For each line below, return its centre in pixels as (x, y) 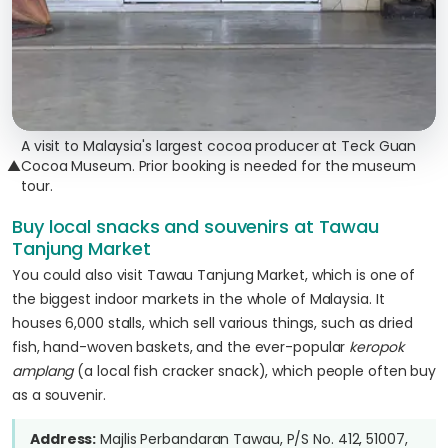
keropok (376, 347)
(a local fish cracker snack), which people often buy (255, 371)
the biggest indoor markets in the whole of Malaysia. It (198, 299)
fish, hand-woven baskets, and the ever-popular (181, 347)
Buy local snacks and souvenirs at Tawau (196, 226)
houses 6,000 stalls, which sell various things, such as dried (212, 323)
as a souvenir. (59, 395)
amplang (43, 371)
